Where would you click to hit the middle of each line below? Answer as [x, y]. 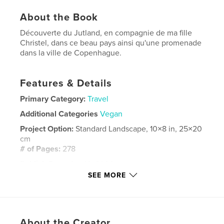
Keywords [38, 194]
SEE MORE [107, 175]
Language [38, 179]
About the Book [59, 17]
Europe [87, 208]
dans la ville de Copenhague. [71, 53]
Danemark [41, 208]
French [69, 179]
